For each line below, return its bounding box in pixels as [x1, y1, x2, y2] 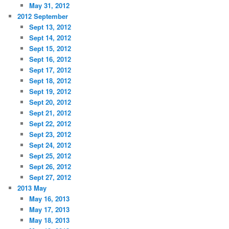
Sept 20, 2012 [29, 97, 71, 107]
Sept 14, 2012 [29, 32, 71, 42]
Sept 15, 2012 [29, 43, 71, 53]
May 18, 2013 [29, 215, 70, 225]
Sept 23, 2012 [29, 129, 71, 139]
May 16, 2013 [29, 193, 70, 203]
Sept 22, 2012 [29, 118, 71, 128]
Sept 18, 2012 [29, 75, 71, 85]
